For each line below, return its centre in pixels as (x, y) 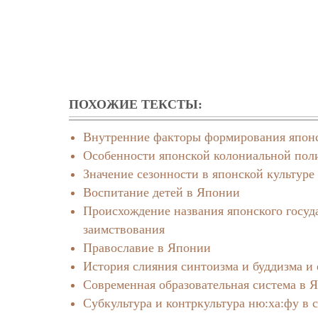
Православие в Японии (147, 247)
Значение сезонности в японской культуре (199, 174)
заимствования (124, 229)
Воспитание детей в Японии (161, 192)
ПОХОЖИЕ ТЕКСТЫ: (137, 104)
